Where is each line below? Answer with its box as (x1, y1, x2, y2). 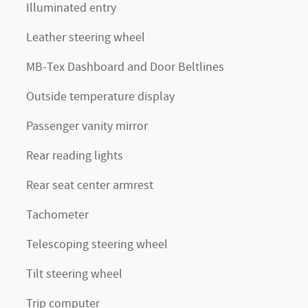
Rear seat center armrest (26, 177, 153, 194)
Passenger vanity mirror (26, 118, 148, 135)
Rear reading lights (26, 148, 123, 164)
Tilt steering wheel (26, 266, 122, 283)
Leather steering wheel (26, 30, 145, 46)
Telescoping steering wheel (26, 236, 168, 253)
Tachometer (26, 207, 89, 223)
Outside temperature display (26, 89, 175, 105)
